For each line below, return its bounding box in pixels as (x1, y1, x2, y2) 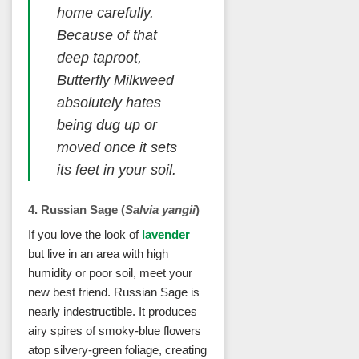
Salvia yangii (125, 202, 196, 216)
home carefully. (56, 5, 154, 22)
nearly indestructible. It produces (28, 305, 197, 319)
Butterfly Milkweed (56, 72, 174, 89)
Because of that (56, 27, 157, 44)
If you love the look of (28, 228, 142, 242)
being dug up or (56, 117, 157, 134)
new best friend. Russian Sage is (28, 285, 200, 300)
